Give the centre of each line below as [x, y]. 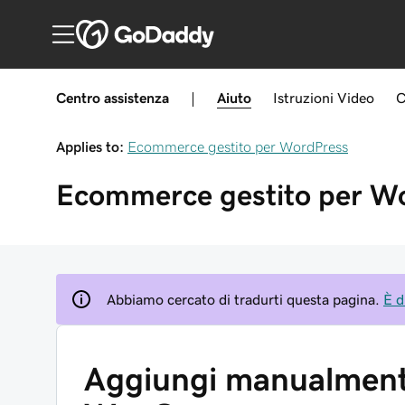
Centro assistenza [113, 98]
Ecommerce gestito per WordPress [238, 146]
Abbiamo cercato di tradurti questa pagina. [243, 299]
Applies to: [90, 146]
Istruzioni [303, 98]
